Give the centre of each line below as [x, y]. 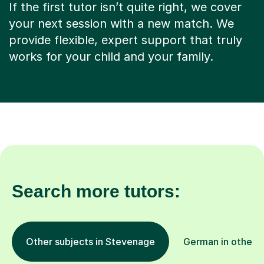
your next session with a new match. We [121, 24]
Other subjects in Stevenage [90, 242]
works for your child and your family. [111, 57]
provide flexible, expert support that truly [126, 40]
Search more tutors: [96, 192]
